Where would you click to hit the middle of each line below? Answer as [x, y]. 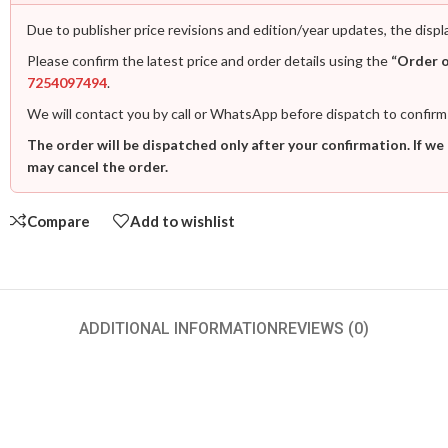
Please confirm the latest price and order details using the [209, 60]
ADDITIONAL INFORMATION [178, 328]
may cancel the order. [97, 166]
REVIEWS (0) [323, 328]
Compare [58, 220]
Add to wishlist [182, 220]
